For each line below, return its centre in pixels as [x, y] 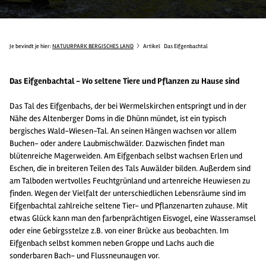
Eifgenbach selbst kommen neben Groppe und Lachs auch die [112, 243]
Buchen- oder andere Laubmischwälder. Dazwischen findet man [117, 143]
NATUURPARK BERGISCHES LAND [93, 46]
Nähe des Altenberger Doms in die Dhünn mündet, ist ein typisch [118, 118]
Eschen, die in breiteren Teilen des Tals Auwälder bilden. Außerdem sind [130, 168]
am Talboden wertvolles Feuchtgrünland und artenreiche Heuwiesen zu [130, 180]
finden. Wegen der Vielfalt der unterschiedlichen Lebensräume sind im [128, 193]
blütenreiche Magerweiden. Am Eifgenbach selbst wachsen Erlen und [126, 156]
